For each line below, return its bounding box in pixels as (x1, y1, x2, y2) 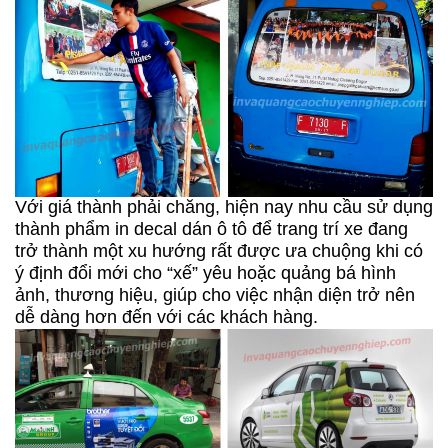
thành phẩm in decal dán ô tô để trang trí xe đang (15, 219, 408, 239)
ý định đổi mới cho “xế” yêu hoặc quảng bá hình (15, 263, 396, 283)
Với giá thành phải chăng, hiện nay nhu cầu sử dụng (15, 197, 433, 217)
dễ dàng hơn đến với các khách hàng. (15, 307, 318, 327)
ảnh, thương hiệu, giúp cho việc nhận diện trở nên (15, 285, 415, 305)
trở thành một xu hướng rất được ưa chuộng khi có (15, 241, 423, 261)
